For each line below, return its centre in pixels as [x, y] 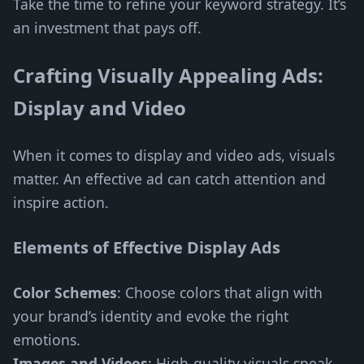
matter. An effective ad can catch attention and [169, 179]
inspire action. [61, 202]
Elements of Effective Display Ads [147, 247]
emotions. [47, 340]
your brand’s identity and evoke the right [151, 316]
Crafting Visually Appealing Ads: [168, 75]
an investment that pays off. [107, 28]
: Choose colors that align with [220, 292]
